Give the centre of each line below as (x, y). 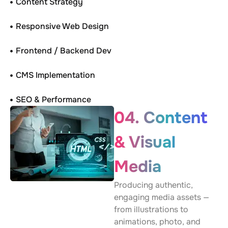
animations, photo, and (157, 222)
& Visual (145, 142)
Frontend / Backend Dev (64, 51)
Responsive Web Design (63, 26)
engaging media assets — (162, 197)
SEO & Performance (54, 99)
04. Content (161, 118)
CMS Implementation (56, 75)
